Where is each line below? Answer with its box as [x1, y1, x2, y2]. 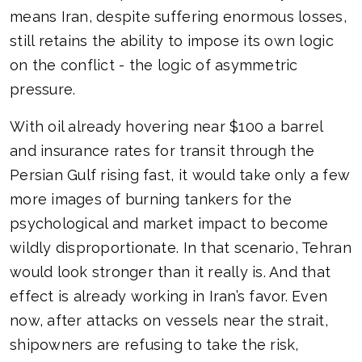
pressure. [10, 81, 76, 99]
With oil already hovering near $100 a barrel [10, 118, 323, 136]
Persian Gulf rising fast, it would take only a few [10, 166, 351, 184]
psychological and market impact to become [10, 215, 329, 233]
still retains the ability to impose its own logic [10, 32, 334, 50]
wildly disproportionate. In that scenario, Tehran [10, 239, 351, 257]
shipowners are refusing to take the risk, [10, 336, 299, 354]
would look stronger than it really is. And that [10, 263, 331, 281]
